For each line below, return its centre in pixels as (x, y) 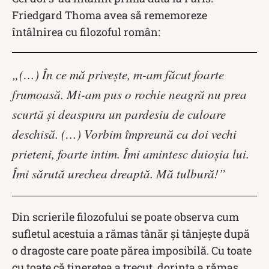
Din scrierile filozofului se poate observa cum (125, 217)
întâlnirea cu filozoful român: (86, 32)
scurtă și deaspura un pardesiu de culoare (119, 114)
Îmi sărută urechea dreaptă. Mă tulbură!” (119, 174)
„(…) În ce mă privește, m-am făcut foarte (118, 75)
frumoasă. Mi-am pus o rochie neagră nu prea (129, 95)
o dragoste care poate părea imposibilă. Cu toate (132, 251)
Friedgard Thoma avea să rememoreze (110, 15)
